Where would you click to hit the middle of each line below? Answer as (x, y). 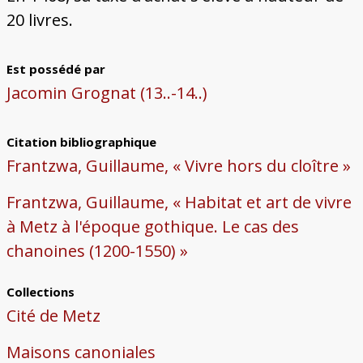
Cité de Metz (53, 316)
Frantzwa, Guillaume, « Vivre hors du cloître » (178, 166)
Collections (40, 292)
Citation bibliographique (81, 142)
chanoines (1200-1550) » (97, 251)
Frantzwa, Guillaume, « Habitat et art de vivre (179, 203)
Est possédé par (56, 69)
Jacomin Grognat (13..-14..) (107, 93)
